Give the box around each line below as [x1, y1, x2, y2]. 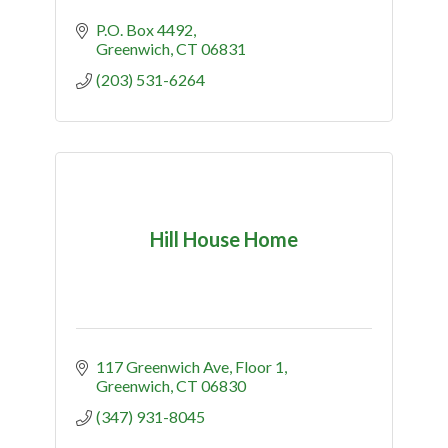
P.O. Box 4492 [96, 19, 193, 39]
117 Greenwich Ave [96, 356, 229, 376]
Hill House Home [150, 227, 298, 252]
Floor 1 [235, 356, 284, 376]
